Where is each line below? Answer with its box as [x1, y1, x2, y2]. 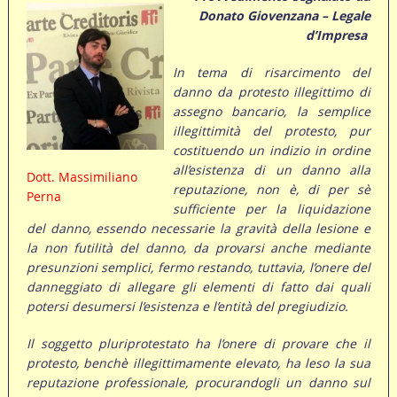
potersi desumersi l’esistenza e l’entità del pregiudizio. [26, 298, 348, 315]
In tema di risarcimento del [173, 64, 371, 82]
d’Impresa [306, 27, 368, 44]
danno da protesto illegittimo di [173, 83, 371, 101]
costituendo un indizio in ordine [173, 142, 371, 160]
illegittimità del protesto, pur [173, 122, 371, 140]
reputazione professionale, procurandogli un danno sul [26, 374, 371, 392]
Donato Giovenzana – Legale [198, 7, 371, 25]
